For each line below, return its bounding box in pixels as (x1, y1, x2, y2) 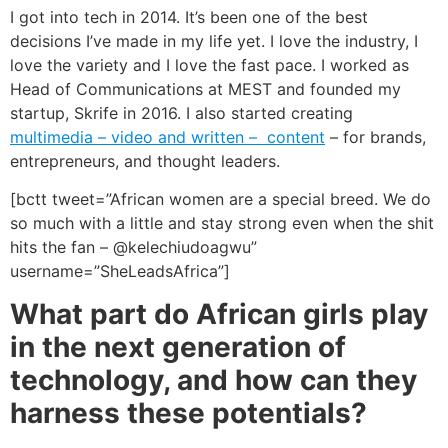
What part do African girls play (10, 296, 428, 331)
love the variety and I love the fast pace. (10, 54, 321, 75)
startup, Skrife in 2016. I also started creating (10, 102, 353, 123)
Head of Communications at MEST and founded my (10, 78, 401, 99)
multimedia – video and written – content (10, 126, 325, 147)
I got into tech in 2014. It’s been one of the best (10, 6, 368, 27)
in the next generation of (10, 329, 346, 364)
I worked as (321, 54, 409, 75)
